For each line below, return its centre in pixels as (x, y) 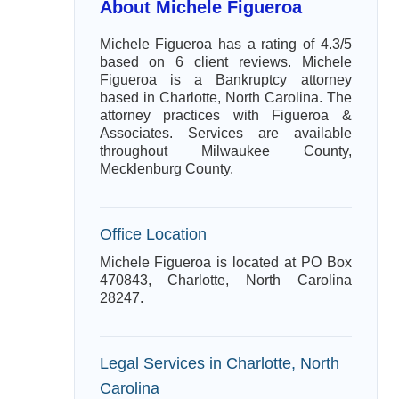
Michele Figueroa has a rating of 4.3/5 (225, 44)
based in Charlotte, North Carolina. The (225, 98)
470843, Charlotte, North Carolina (225, 280)
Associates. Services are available (225, 133)
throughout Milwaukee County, (225, 151)
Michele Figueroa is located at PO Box (225, 262)
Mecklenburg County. (166, 169)
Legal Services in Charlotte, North (219, 363)
